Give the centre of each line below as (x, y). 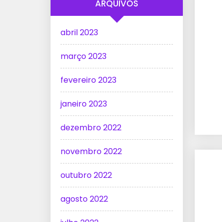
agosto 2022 (84, 199)
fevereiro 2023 (88, 80)
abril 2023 (79, 33)
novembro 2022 (91, 152)
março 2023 (83, 56)
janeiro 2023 (84, 104)
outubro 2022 (86, 175)
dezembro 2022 (91, 128)
